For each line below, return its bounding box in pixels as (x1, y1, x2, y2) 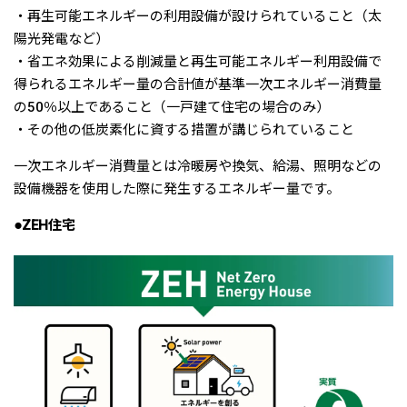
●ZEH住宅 (14, 217, 75, 234)
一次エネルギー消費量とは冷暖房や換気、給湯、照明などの (14, 158, 382, 175)
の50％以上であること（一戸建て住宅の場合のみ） (14, 99, 330, 116)
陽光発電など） (14, 31, 109, 48)
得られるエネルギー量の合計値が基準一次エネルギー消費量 (14, 76, 382, 94)
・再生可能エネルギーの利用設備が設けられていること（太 (14, 8, 382, 25)
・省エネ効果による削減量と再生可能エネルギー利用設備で (14, 54, 382, 71)
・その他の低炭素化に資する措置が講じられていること (14, 122, 354, 139)
